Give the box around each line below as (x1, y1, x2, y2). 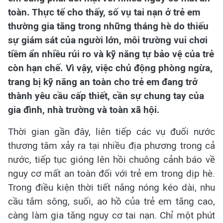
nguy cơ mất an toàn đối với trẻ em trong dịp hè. (8, 168, 215, 179)
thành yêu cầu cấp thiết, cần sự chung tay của (8, 90, 204, 102)
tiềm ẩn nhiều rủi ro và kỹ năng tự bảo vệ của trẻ (8, 48, 214, 60)
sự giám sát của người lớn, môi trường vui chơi (8, 34, 208, 46)
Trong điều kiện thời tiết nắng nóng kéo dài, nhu (8, 182, 215, 193)
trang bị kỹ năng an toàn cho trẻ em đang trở (8, 76, 198, 88)
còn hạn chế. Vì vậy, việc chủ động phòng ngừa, (8, 62, 213, 74)
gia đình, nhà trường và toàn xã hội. (8, 104, 160, 115)
